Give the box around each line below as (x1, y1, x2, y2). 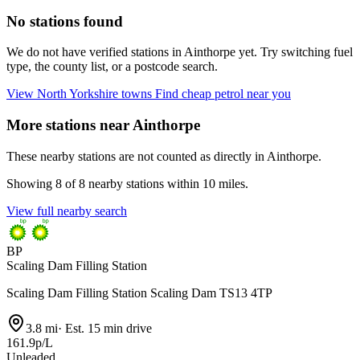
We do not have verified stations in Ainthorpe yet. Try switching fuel (6, 45, 353, 59)
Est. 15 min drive (62, 321, 152, 335)
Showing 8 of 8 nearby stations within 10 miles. (6, 176, 248, 190)
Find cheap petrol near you (155, 87, 291, 101)
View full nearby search (6, 203, 127, 218)
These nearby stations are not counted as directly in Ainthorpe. (6, 149, 321, 163)
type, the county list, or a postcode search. (6, 59, 218, 74)
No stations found (6, 12, 123, 30)
